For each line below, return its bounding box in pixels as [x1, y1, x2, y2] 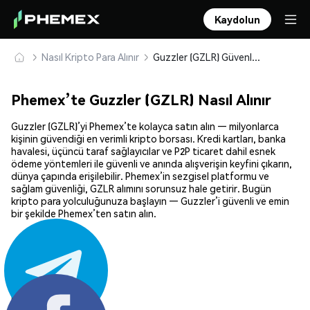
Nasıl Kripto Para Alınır [42, 51, 139, 63]
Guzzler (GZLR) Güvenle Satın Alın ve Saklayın [252, 51, 260, 63]
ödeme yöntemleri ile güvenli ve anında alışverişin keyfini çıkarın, [11, 157, 292, 170]
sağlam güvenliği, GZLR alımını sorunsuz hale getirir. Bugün [11, 182, 271, 195]
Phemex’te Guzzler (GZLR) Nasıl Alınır [11, 90, 271, 109]
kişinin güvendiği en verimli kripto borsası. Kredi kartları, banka [11, 132, 286, 145]
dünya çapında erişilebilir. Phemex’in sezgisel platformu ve [11, 170, 269, 183]
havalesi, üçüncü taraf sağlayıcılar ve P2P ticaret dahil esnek [11, 145, 275, 158]
